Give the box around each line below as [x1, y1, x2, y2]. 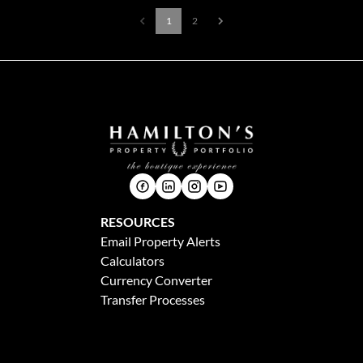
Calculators [100, 252, 164, 268]
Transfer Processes [100, 291, 205, 307]
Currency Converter [100, 271, 212, 288]
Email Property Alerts [100, 233, 220, 249]
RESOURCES [100, 213, 175, 229]
